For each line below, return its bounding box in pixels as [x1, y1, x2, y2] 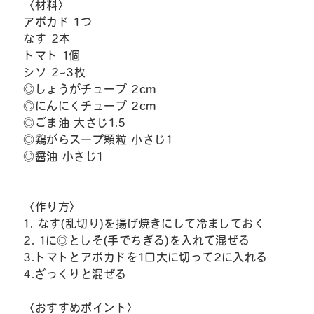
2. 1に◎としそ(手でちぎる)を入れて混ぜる [23, 235, 250, 246]
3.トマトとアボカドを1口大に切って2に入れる [23, 252, 268, 263]
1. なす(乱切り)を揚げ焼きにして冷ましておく [23, 218, 266, 229]
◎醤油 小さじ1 [23, 151, 104, 162]
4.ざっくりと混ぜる [23, 268, 127, 280]
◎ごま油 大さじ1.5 [23, 117, 126, 128]
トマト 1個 [23, 50, 81, 61]
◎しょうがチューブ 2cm [23, 83, 156, 95]
